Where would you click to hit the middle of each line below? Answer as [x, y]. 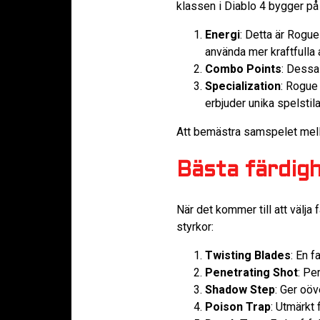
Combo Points [243, 69]
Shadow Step [240, 289]
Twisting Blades [248, 255]
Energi [222, 35]
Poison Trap [238, 306]
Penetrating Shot [251, 272]
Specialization [243, 86]
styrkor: [195, 226]
